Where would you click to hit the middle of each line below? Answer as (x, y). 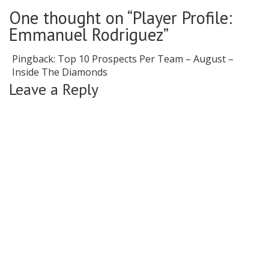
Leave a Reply (54, 89)
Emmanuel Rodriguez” (89, 35)
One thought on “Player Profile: (121, 18)
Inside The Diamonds (60, 72)
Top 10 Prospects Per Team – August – (146, 59)
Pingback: (35, 59)
